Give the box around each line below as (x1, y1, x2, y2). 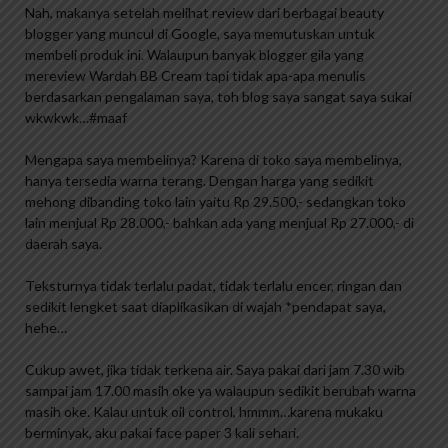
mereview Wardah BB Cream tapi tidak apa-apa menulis (25, 67, 366, 85)
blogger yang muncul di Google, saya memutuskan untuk (25, 25, 375, 43)
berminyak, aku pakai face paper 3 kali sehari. (25, 424, 299, 442)
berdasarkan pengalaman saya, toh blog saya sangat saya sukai (25, 88, 412, 106)
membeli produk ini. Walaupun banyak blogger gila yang (25, 46, 364, 64)
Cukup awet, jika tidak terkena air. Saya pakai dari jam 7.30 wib (25, 361, 405, 379)
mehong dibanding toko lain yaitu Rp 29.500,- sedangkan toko (25, 193, 406, 211)
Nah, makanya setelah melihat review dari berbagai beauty (25, 4, 384, 22)
